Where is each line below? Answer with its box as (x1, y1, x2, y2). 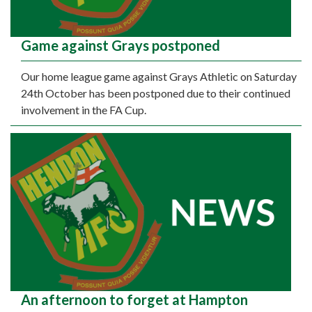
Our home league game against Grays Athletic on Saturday (21, 70, 297, 84)
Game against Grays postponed (21, 37, 220, 54)
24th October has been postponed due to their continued (21, 86, 290, 100)
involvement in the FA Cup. (21, 103, 146, 117)
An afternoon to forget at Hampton (21, 291, 248, 308)
